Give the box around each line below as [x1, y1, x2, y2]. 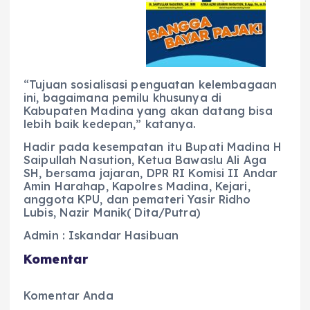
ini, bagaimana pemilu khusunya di [24, 91, 222, 105]
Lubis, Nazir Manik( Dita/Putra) [24, 206, 201, 220]
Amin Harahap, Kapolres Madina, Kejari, [24, 179, 250, 194]
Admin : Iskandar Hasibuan [24, 228, 179, 243]
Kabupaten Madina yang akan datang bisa [24, 104, 273, 118]
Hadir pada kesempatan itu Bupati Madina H [24, 140, 282, 154]
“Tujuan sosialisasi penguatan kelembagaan [24, 77, 277, 92]
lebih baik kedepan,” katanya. [24, 117, 197, 131]
